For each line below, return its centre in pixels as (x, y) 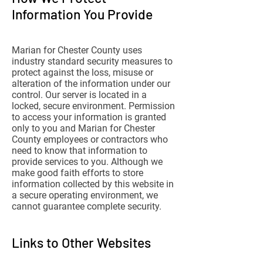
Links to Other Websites (81, 242)
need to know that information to (80, 151)
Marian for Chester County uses (77, 50)
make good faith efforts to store (77, 173)
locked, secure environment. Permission (93, 106)
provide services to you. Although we (87, 162)
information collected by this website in (93, 184)
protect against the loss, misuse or (82, 73)
